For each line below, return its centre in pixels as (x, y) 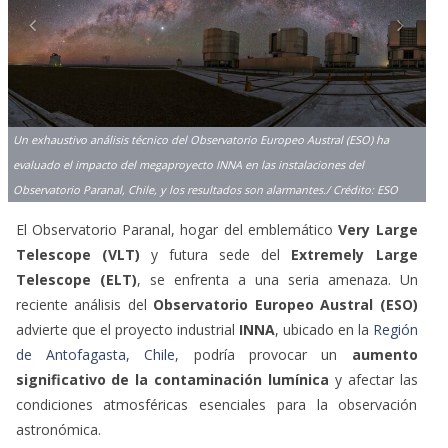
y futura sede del (215, 254)
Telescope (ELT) (76, 279)
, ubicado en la (323, 329)
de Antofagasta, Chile (95, 354)
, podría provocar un (263, 354)
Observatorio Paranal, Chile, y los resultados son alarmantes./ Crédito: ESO (205, 189)
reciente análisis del (84, 304)
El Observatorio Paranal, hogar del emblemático (177, 229)
